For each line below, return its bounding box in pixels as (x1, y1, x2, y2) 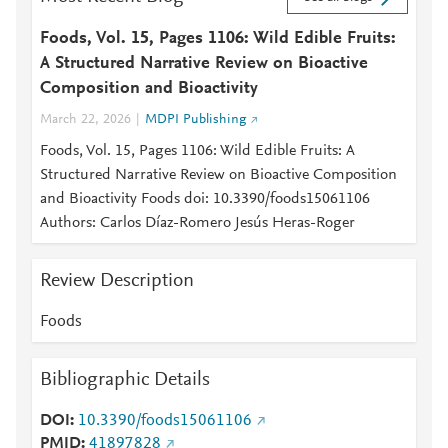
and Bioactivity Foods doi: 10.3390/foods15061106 (40, 191, 370, 207)
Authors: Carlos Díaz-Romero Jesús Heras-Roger (40, 215, 355, 231)
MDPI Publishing (145, 113, 246, 127)
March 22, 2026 (40, 113, 131, 127)
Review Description (40, 271, 194, 291)
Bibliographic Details (40, 370, 210, 390)
